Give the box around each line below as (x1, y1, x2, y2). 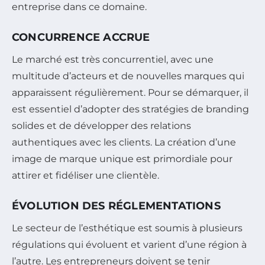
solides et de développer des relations (12, 120, 191, 132)
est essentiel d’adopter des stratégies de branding (12, 104, 249, 115)
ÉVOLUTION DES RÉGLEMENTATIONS (12, 199, 221, 213)
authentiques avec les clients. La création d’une (12, 137, 236, 148)
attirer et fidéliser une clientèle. (12, 170, 159, 182)
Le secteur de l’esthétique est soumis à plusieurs (12, 222, 243, 234)
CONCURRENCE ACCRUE (12, 31, 150, 44)
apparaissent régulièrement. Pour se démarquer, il (12, 87, 248, 99)
